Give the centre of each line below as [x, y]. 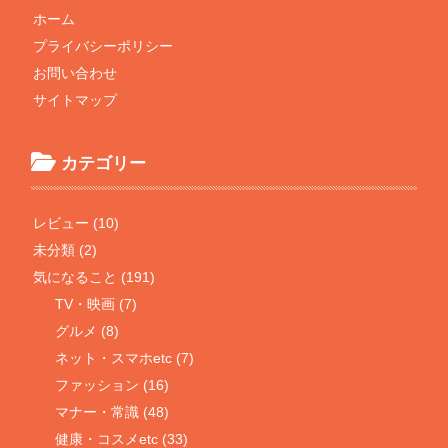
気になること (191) [94, 276]
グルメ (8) [87, 330]
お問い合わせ [75, 72]
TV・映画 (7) [96, 303]
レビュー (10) [76, 222]
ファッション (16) [112, 384]
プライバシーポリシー [103, 45]
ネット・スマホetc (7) [125, 357]
